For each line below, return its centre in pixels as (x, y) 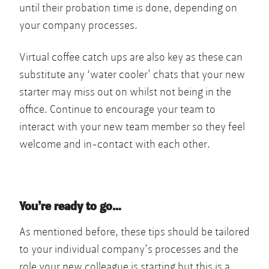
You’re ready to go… (70, 206)
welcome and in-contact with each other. (115, 144)
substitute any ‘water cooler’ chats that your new (132, 74)
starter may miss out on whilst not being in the (125, 92)
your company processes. (78, 25)
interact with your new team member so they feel (132, 127)
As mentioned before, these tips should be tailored (134, 232)
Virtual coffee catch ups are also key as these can (131, 57)
